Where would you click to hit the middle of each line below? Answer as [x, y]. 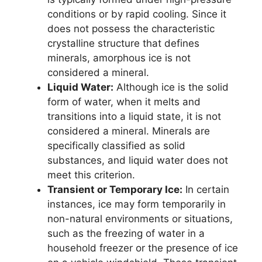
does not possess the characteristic [131, 28]
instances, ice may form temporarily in [137, 204]
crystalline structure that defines [123, 43]
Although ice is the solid [171, 87]
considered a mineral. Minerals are [129, 131]
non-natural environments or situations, [140, 218]
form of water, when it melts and [124, 101]
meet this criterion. [91, 175]
